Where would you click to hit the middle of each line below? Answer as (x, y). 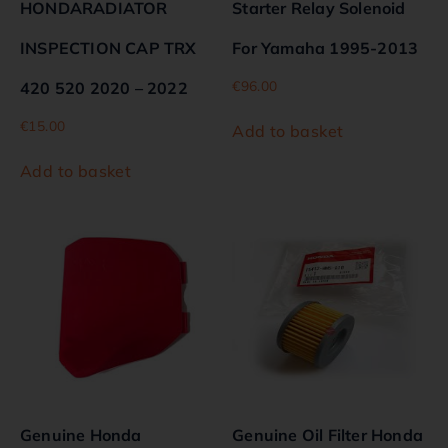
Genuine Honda (81, 435)
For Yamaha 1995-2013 (325, 48)
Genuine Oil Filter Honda (327, 435)
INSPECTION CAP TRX (108, 48)
